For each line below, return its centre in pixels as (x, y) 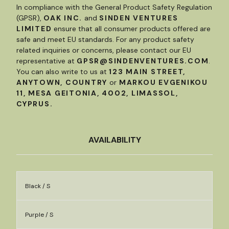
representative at (47, 61)
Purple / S (39, 215)
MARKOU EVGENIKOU (162, 82)
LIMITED (34, 29)
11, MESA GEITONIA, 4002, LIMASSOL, (97, 93)
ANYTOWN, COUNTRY (62, 82)
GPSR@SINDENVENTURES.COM (143, 61)
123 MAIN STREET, (147, 72)
